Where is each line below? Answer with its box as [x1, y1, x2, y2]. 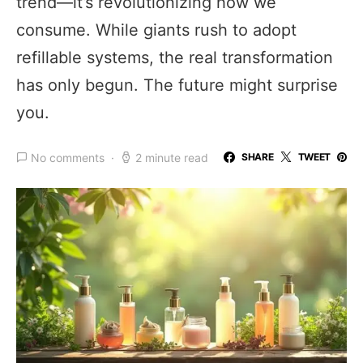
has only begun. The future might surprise [16, 75, 338, 95]
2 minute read [135, 150, 208, 164]
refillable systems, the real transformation [16, 48, 333, 67]
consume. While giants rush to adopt [16, 20, 297, 40]
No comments [31, 150, 105, 164]
